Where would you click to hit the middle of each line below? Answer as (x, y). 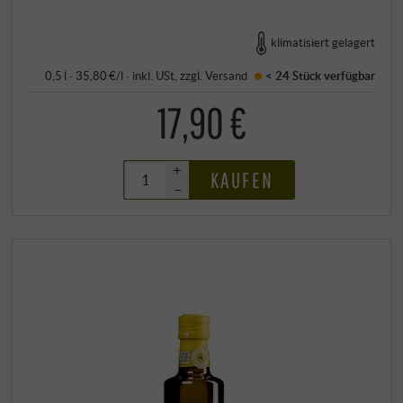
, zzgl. (190, 75)
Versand (227, 75)
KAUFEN (242, 179)
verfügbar (348, 75)
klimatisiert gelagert (322, 43)
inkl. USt (154, 75)
